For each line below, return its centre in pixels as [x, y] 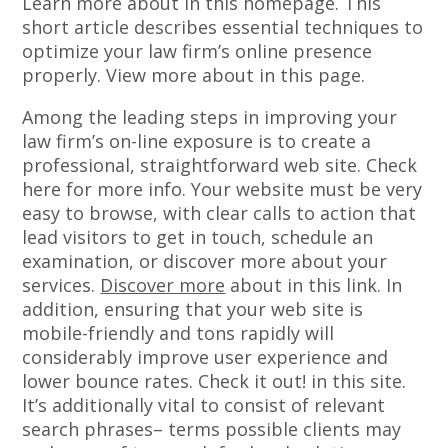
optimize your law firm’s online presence [197, 51]
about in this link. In [314, 285]
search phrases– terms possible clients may [212, 429]
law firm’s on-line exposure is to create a [197, 141]
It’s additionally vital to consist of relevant [204, 405]
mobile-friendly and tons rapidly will [178, 333]
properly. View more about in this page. [194, 75]
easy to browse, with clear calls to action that [219, 213]
